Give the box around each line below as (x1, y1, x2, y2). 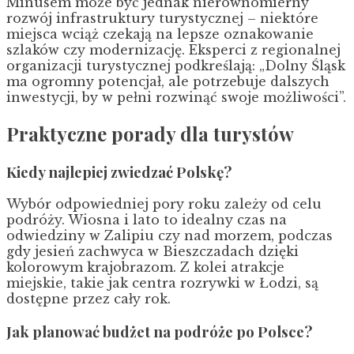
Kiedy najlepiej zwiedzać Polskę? (6, 161, 232, 182)
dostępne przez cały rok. (6, 291, 171, 307)
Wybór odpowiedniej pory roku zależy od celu (6, 196, 322, 213)
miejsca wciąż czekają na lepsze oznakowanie (6, 25, 314, 42)
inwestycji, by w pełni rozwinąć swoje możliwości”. (6, 88, 346, 105)
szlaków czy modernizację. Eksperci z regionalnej (6, 41, 341, 58)
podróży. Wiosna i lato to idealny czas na (6, 212, 287, 228)
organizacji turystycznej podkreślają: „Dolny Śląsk (6, 57, 345, 73)
